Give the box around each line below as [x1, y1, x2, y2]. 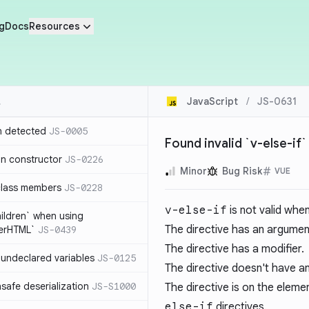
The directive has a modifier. [165, 242, 304, 256]
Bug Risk [222, 165, 262, 177]
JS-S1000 [92, 280, 136, 292]
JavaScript [187, 95, 238, 108]
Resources [28, 20, 80, 32]
